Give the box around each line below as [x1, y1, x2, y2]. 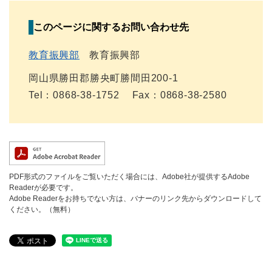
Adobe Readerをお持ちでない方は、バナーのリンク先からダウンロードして [9, 194, 262, 203]
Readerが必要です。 [9, 183, 78, 192]
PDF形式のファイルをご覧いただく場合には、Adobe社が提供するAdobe [9, 172, 250, 181]
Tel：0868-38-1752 [29, 90, 120, 100]
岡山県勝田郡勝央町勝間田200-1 [29, 73, 178, 83]
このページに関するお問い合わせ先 [33, 22, 189, 32]
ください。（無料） [9, 205, 75, 214]
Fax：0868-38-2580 [132, 90, 227, 100]
